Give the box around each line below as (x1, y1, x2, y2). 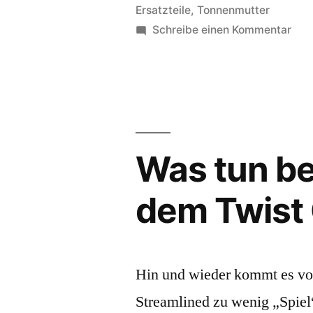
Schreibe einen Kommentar (152, 23, 292, 36)
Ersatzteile (136, 3, 191, 17)
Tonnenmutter (197, 3, 270, 17)
